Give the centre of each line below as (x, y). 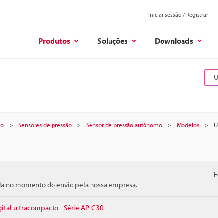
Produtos (54, 41)
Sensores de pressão (45, 125)
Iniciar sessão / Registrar (178, 14)
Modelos (188, 125)
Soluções (112, 41)
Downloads (174, 41)
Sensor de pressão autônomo (124, 125)
